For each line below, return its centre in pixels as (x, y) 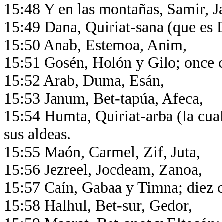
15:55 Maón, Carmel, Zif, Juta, (104, 152)
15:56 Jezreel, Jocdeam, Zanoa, (105, 170)
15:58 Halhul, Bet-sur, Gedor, (100, 205)
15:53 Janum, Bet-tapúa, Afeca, (106, 98)
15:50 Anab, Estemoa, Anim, (97, 45)
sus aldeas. (39, 134)
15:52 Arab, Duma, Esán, (86, 81)
